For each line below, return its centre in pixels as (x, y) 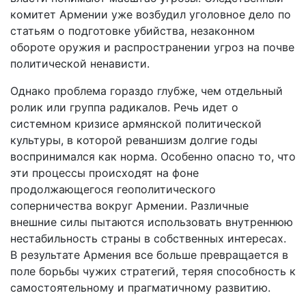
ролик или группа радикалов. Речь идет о (124, 107)
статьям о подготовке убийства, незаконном (133, 30)
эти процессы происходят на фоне (105, 172)
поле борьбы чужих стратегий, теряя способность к (153, 271)
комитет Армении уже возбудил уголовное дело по (151, 14)
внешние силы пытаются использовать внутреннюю (152, 222)
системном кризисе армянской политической (136, 123)
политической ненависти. (80, 63)
